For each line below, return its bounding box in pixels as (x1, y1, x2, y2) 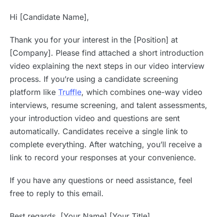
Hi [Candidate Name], (10, 12, 89, 22)
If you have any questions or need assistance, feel (10, 175, 192, 186)
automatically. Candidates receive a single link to (10, 126, 188, 137)
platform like (10, 87, 58, 97)
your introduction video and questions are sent (10, 113, 180, 124)
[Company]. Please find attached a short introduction (10, 48, 203, 58)
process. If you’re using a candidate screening (10, 74, 178, 84)
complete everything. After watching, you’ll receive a (10, 139, 202, 150)
